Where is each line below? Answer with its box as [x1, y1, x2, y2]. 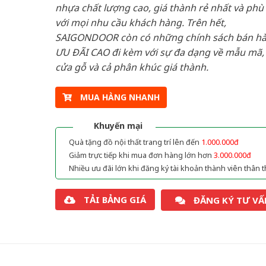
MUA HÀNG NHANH [80, 91, 160, 103]
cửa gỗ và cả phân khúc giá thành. [55, 60, 208, 74]
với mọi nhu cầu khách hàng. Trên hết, [55, 15, 226, 29]
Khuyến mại [93, 120, 142, 132]
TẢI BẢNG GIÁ [83, 194, 146, 206]
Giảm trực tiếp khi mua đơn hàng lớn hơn [68, 150, 214, 161]
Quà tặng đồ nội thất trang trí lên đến [68, 137, 201, 148]
